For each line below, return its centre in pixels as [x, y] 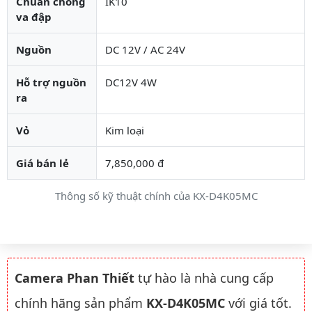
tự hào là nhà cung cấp [204, 278]
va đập [34, 16]
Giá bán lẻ [42, 163]
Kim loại [125, 130]
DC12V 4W [131, 82]
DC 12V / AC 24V [145, 49]
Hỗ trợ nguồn [51, 82]
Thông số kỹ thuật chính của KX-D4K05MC [156, 195]
